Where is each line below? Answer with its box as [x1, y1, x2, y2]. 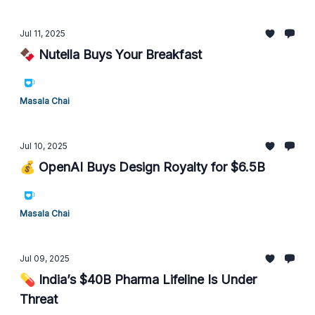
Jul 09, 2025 [20, 253, 70, 264]
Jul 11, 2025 [20, 28, 65, 39]
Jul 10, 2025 [20, 141, 67, 151]
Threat [20, 292, 58, 307]
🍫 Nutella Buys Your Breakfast [20, 47, 202, 62]
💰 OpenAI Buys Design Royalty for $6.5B [20, 160, 265, 174]
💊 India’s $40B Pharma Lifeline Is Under [20, 272, 257, 287]
